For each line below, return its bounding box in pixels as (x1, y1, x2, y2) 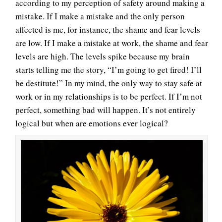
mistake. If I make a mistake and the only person (15, 10, 185, 22)
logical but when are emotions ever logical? (15, 117, 168, 129)
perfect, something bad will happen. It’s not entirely (15, 104, 196, 115)
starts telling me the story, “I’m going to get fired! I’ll (15, 64, 202, 75)
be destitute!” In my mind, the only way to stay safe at (15, 77, 202, 89)
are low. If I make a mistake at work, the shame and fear (15, 37, 208, 49)
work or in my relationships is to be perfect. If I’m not (15, 91, 202, 102)
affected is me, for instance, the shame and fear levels (15, 24, 200, 35)
